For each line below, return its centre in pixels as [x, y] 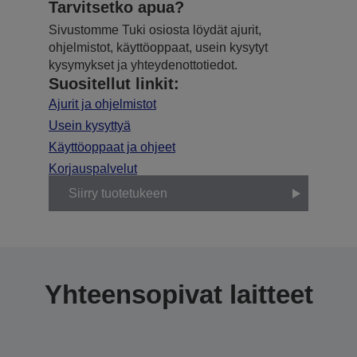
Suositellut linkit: [114, 84]
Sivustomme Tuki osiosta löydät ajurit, [155, 30]
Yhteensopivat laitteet [178, 295]
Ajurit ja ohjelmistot [102, 104]
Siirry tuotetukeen [118, 193]
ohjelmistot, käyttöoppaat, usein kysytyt [158, 48]
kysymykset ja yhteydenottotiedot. [143, 65]
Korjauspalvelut [93, 169]
